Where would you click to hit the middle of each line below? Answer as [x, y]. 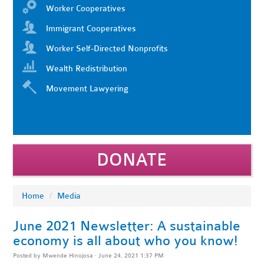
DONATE [132, 160]
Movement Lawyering [88, 89]
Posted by [28, 255]
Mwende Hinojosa [68, 255]
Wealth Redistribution [87, 69]
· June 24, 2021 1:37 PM [129, 255]
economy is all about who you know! [126, 241]
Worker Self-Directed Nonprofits [107, 49]
